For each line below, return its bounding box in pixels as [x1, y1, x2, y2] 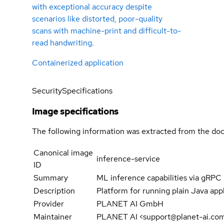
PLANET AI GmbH [96, 198, 163, 209]
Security [32, 85, 62, 96]
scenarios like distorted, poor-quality [32, 13, 162, 24]
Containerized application [32, 57, 123, 68]
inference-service [96, 153, 160, 164]
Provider [33, 198, 64, 209]
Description [33, 185, 75, 196]
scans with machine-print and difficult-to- [32, 25, 181, 36]
